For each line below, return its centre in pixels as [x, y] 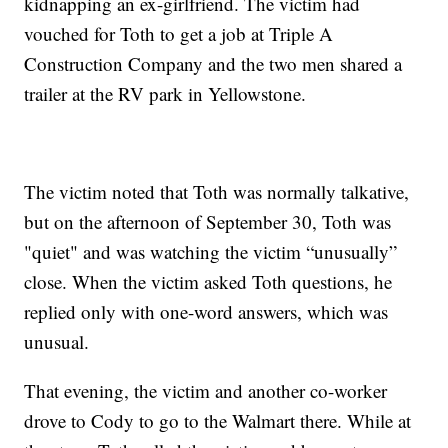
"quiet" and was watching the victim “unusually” [211, 251]
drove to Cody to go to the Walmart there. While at [218, 420]
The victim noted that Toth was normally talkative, [217, 191]
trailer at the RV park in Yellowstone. [165, 93]
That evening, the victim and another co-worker [206, 390]
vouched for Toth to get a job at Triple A [179, 33]
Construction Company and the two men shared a [213, 63]
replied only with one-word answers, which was [206, 311]
